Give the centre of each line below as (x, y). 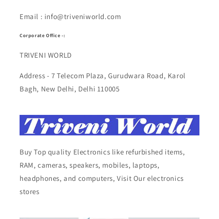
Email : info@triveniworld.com (70, 16)
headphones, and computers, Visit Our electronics (102, 178)
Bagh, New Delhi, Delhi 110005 (70, 88)
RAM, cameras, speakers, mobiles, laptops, (90, 165)
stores (30, 192)
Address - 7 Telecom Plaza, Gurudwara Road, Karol (103, 75)
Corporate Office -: (43, 35)
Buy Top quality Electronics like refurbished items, (102, 152)
